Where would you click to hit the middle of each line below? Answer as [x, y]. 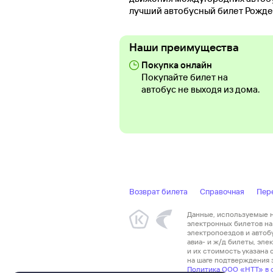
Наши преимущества [184, 48]
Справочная [222, 192]
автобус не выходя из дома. [200, 90]
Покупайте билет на [185, 77]
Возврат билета [158, 192]
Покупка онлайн [177, 65]
